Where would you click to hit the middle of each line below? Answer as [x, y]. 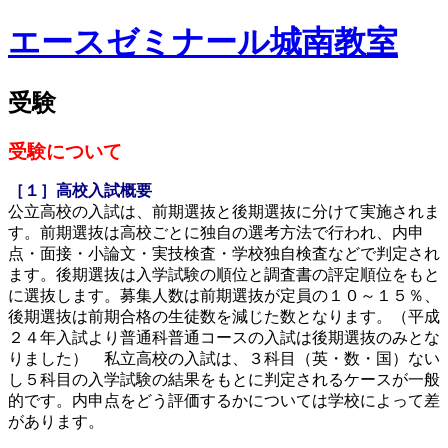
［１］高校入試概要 [80, 190]
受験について [65, 151]
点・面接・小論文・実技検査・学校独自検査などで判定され [224, 253]
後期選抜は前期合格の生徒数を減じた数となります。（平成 [224, 316]
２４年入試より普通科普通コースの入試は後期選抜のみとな [224, 337]
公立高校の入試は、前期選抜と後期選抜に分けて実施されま [224, 211]
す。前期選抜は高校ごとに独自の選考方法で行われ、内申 [216, 232]
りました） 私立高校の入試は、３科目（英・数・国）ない [224, 358]
